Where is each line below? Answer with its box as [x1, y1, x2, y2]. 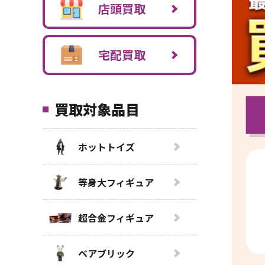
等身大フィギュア [78, 174, 154, 189]
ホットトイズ [78, 139, 135, 154]
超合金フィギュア [78, 210, 154, 225]
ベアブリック [78, 245, 135, 260]
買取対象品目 [54, 99, 140, 119]
